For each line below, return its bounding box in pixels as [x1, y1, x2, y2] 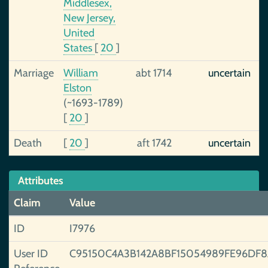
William [63, 66, 98, 80]
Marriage [14, 66, 54, 80]
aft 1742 [137, 136, 172, 150]
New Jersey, [63, 11, 115, 25]
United [63, 26, 95, 39]
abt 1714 [136, 66, 172, 80]
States [63, 41, 95, 54]
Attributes [18, 174, 63, 187]
